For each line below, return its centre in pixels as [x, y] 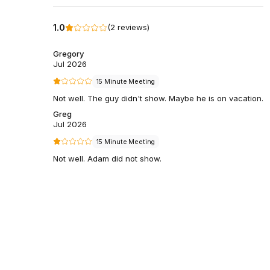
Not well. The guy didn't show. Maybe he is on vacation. [158, 98]
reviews [132, 27]
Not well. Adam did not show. [107, 158]
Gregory [68, 53]
